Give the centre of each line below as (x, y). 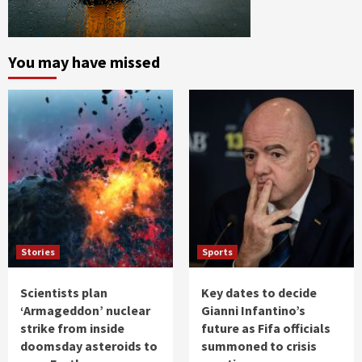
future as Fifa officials (266, 328)
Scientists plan (64, 293)
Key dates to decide (259, 293)
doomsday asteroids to (89, 346)
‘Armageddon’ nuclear (85, 311)
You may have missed (84, 62)
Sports (217, 252)
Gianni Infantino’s (253, 311)
